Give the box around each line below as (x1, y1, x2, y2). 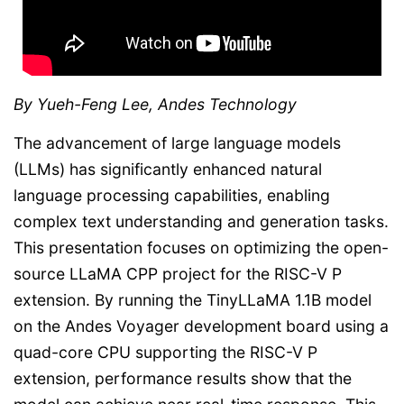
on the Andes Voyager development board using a (14, 317, 389, 336)
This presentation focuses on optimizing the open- (14, 238, 389, 258)
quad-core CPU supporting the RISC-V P (14, 343, 317, 363)
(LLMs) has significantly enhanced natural (14, 160, 322, 179)
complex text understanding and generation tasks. (14, 212, 389, 232)
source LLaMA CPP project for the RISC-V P (14, 264, 342, 284)
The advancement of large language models (14, 133, 341, 153)
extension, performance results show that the (14, 369, 352, 389)
